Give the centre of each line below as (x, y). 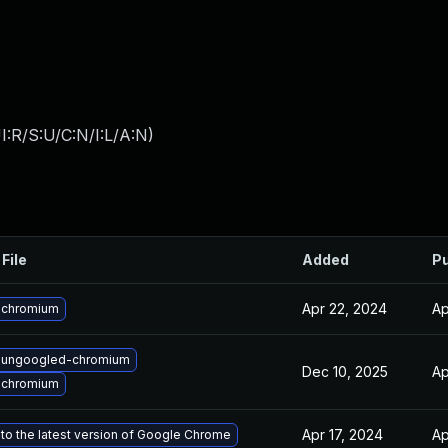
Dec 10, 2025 (345, 371)
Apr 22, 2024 (344, 308)
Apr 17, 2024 (342, 434)
